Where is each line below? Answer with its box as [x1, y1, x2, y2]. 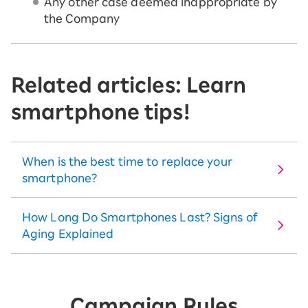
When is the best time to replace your [22, 156, 232, 168]
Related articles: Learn [11, 75, 247, 95]
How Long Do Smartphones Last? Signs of [22, 212, 258, 223]
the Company [44, 13, 120, 25]
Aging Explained [22, 228, 114, 240]
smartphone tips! [11, 102, 190, 122]
